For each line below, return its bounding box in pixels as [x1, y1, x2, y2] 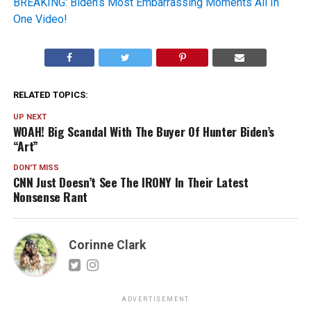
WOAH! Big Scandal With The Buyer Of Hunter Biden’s [12, 122, 275, 140]
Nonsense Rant [12, 187, 88, 205]
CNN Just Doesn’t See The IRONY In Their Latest [12, 173, 249, 191]
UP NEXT [12, 112, 47, 121]
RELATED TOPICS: [12, 90, 88, 100]
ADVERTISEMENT [121, 296, 190, 303]
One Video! [12, 12, 67, 26]
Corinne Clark [68, 238, 146, 252]
